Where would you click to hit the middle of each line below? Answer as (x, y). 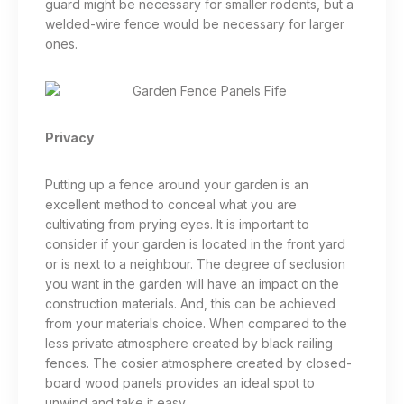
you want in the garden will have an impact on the (192, 284)
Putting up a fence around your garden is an (177, 185)
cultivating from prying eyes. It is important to (177, 225)
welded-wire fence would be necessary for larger (195, 24)
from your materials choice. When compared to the (196, 324)
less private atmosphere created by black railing (189, 344)
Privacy (69, 138)
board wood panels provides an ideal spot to (180, 383)
